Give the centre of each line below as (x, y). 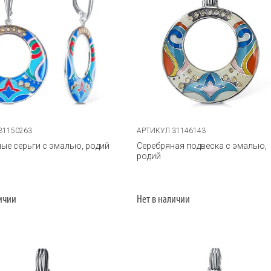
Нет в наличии (164, 200)
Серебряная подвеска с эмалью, (202, 145)
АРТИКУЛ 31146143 (171, 130)
